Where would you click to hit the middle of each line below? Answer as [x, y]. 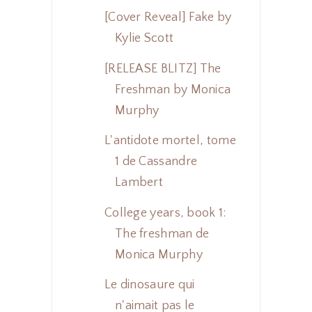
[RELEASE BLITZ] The [163, 69]
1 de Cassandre [156, 162]
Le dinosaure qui [149, 285]
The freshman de [162, 234]
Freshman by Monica [173, 89]
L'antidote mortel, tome [170, 141]
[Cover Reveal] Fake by [168, 18]
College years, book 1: [165, 213]
